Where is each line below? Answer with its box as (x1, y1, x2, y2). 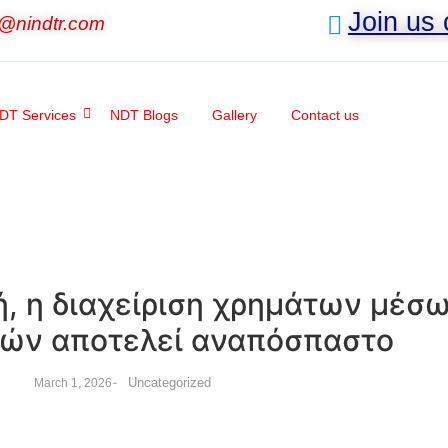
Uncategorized (127, 375, 211, 390)
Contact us (291, 107, 360, 123)
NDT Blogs (110, 107, 179, 123)
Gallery (212, 107, 258, 123)
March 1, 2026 (33, 376, 112, 390)
